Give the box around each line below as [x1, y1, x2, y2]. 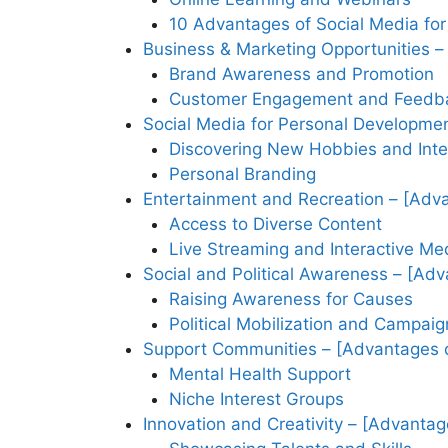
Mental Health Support [168, 364, 351, 385]
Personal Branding [168, 164, 316, 185]
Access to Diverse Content [168, 214, 382, 235]
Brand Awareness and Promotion [168, 64, 434, 85]
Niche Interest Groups [168, 389, 344, 410]
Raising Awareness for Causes [168, 289, 413, 310]
